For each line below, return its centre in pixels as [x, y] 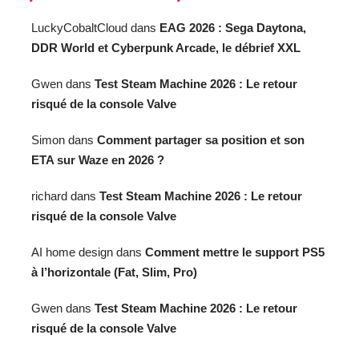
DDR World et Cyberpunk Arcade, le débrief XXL [166, 48]
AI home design [72, 252]
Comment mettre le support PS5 [235, 252]
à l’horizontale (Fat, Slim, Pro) [114, 272]
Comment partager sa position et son [201, 140]
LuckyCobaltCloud [79, 28]
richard [49, 196]
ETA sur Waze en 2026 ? [98, 160]
